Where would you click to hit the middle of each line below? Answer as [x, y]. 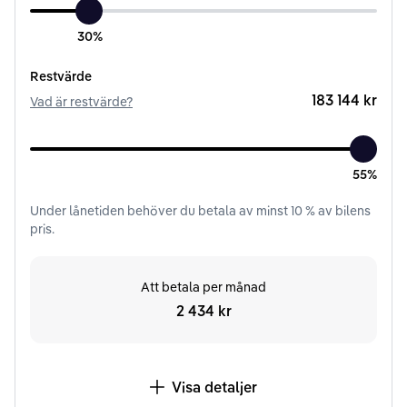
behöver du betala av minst [209, 210]
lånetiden [97, 210]
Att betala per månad [203, 287]
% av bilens [337, 210]
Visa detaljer [214, 387]
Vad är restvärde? [81, 101]
